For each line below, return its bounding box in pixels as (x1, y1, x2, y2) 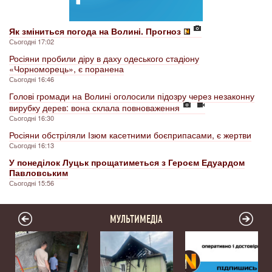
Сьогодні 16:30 (9, 113, 54, 123)
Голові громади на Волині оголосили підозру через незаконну (9, 90, 254, 103)
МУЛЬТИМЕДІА (109, 212, 163, 226)
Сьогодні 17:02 (9, 36, 54, 47)
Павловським (9, 166, 68, 179)
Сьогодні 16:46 (9, 74, 54, 84)
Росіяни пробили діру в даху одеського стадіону (9, 52, 199, 65)
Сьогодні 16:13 (9, 140, 54, 151)
